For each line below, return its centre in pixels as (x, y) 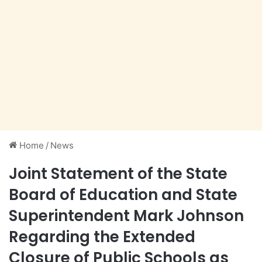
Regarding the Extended (102, 237)
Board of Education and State (123, 195)
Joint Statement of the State (118, 174)
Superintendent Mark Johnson (126, 216)
